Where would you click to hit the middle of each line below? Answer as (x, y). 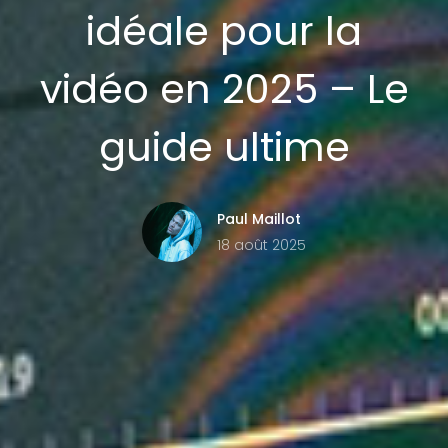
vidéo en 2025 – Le (224, 89)
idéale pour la (224, 31)
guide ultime (224, 147)
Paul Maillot (259, 219)
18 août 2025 (261, 245)
